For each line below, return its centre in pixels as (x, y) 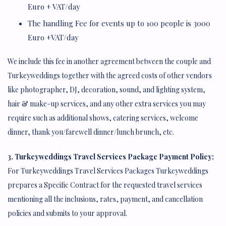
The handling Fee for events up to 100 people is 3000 (119, 23)
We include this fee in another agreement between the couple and (109, 61)
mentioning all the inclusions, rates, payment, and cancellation (105, 199)
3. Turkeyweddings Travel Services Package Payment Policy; (111, 156)
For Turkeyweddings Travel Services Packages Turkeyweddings (108, 171)
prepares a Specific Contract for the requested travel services (105, 185)
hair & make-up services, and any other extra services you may (107, 103)
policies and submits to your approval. (67, 213)
